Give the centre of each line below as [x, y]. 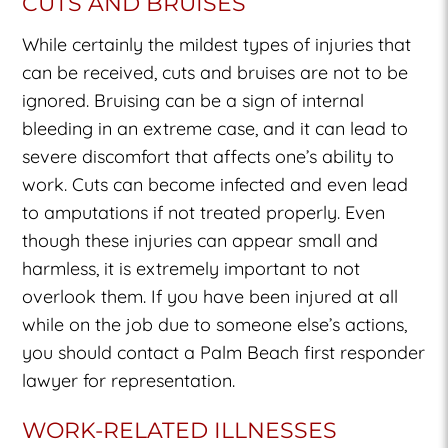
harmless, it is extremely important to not [191, 268]
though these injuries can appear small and [200, 240]
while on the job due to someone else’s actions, [215, 324]
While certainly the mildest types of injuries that [217, 44]
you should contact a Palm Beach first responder [224, 352]
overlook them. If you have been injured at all [210, 296]
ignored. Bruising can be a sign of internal [193, 100]
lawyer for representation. [129, 380]
